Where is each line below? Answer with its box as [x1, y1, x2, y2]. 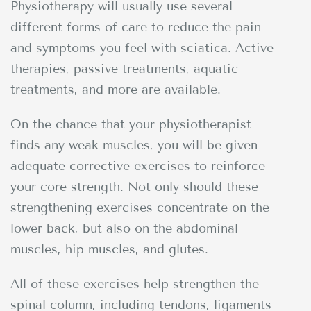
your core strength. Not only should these [10, 178, 258, 194]
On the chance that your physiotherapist [10, 116, 251, 132]
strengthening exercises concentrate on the [10, 199, 269, 215]
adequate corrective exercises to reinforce [10, 158, 265, 174]
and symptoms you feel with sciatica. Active [10, 40, 274, 56]
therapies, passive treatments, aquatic [10, 60, 238, 76]
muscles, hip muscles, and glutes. [10, 241, 208, 257]
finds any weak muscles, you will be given [10, 137, 258, 153]
